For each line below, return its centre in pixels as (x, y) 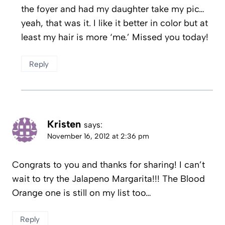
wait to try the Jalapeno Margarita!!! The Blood (108, 179)
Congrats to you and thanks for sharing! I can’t (108, 164)
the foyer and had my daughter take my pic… (113, 9)
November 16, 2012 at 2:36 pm (98, 136)
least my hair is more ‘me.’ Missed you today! (115, 37)
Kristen (64, 124)
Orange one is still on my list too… (82, 193)
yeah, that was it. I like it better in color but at (115, 23)
